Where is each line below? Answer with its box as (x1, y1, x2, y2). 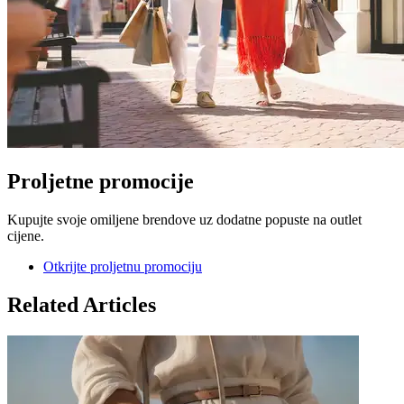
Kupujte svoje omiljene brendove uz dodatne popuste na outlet (7, 211, 362, 227)
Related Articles (7, 292, 156, 317)
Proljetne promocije (7, 170, 194, 194)
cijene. (7, 227, 44, 243)
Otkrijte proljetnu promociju (43, 258, 202, 274)
